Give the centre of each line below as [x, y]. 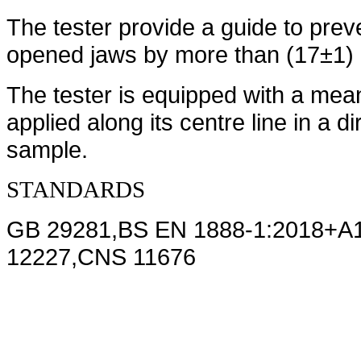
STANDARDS [76, 190]
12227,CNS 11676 [101, 257]
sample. [47, 150]
